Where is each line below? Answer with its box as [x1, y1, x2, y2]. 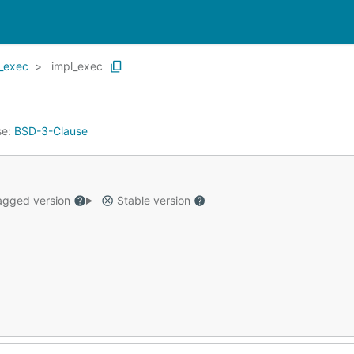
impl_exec [51, 59, 103, 73]
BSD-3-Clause [14, 124, 88, 137]
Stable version [113, 194, 194, 207]
